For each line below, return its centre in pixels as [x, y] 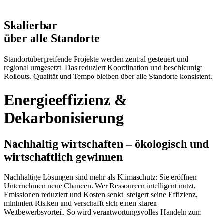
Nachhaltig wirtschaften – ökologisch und [106, 144]
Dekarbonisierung [64, 118]
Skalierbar [31, 25]
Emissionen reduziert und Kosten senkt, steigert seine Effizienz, [101, 195]
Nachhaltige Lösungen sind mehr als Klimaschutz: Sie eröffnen [100, 177]
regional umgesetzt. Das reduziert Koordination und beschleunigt [103, 67]
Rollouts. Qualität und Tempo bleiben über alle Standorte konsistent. [108, 76]
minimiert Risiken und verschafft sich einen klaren [80, 203]
